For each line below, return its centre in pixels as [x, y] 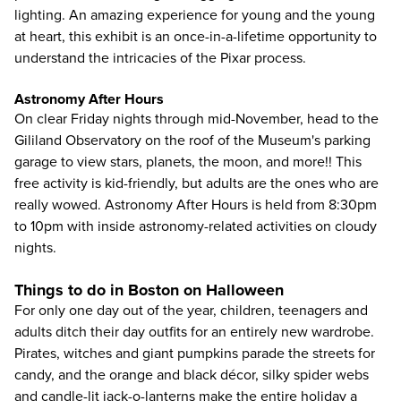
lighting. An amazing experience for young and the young [195, 15]
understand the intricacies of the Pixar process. [160, 58]
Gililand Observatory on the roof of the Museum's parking [192, 141]
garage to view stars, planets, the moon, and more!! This [188, 162]
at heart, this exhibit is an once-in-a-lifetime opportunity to [196, 37]
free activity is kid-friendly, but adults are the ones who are [196, 183]
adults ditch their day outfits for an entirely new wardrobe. [194, 332]
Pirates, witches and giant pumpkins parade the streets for [195, 354]
